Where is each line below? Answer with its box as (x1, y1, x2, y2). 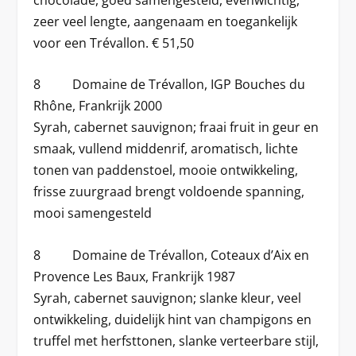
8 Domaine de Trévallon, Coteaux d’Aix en (33, 246, 310, 264)
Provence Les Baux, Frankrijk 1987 (33, 268, 236, 285)
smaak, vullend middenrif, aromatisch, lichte (33, 140, 299, 158)
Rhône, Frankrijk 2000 (33, 97, 163, 115)
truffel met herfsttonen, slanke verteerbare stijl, (33, 332, 319, 350)
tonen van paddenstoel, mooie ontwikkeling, (33, 161, 299, 180)
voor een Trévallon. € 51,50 (33, 33, 195, 52)
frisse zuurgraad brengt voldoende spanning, (33, 183, 305, 201)
